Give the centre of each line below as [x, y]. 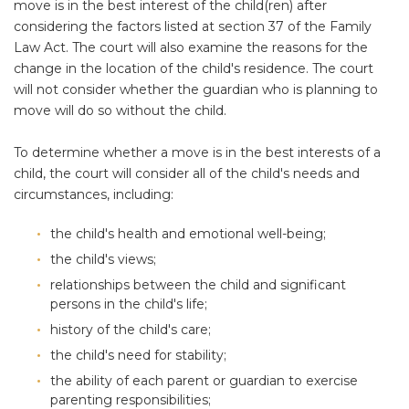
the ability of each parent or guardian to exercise [204, 381]
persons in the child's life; [129, 304]
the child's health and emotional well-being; [188, 234]
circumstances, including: [94, 194]
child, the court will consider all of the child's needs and [187, 173]
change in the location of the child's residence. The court [194, 68]
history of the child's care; [131, 330]
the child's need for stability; [138, 355]
